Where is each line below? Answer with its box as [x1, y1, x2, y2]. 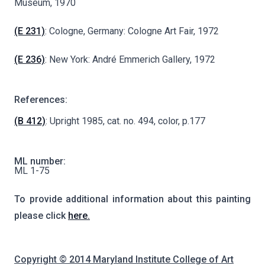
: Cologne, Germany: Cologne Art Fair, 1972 [45, 25, 219, 37]
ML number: [14, 155, 66, 167]
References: [14, 93, 67, 105]
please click [14, 209, 68, 221]
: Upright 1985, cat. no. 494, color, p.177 [46, 115, 205, 127]
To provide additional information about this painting [14, 193, 251, 205]
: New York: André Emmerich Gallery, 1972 [45, 53, 215, 65]
